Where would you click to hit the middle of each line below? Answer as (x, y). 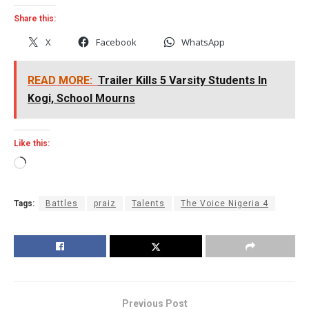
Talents (148, 203)
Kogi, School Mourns (81, 98)
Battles (62, 203)
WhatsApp (203, 42)
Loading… (48, 164)
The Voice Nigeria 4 (225, 203)
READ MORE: (60, 80)
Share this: (35, 18)
